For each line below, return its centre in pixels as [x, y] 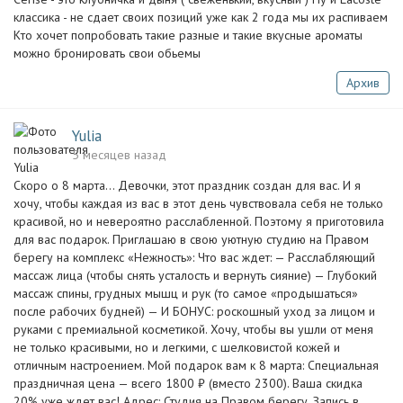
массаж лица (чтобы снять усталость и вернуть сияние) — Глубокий [195, 275]
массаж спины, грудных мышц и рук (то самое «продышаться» [186, 293]
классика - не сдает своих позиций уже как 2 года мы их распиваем [201, 17]
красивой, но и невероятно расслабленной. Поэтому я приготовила [199, 221]
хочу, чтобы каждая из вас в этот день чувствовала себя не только [198, 203]
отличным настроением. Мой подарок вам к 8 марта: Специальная [196, 365]
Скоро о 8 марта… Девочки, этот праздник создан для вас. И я [187, 185]
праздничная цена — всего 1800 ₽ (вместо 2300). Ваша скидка [188, 383]
